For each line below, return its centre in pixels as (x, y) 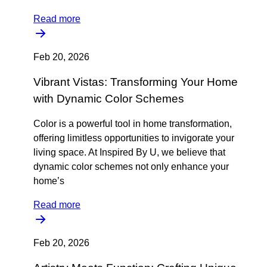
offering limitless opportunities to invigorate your (134, 138)
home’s (49, 181)
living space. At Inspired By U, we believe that (129, 152)
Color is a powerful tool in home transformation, (133, 124)
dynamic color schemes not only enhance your (131, 167)
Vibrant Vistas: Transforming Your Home (136, 82)
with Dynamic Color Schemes (109, 99)
